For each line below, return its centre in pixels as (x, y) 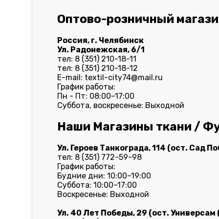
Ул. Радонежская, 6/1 (101, 50)
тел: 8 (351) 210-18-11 (97, 59)
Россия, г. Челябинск (101, 40)
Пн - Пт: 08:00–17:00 (96, 96)
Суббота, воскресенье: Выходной (121, 105)
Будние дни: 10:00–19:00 (104, 176)
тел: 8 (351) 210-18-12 (98, 68)
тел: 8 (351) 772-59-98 (100, 157)
